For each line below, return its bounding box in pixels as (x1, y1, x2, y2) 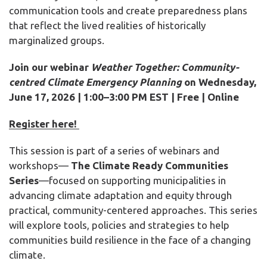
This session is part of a (9, 144, 117, 156)
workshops (9, 159, 58, 171)
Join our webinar (9, 61, 91, 73)
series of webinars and (117, 144, 219, 156)
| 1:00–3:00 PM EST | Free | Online (75, 91, 239, 103)
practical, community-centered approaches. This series (9, 204, 257, 216)
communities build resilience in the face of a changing (9, 234, 251, 246)
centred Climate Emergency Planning (9, 76, 182, 88)
